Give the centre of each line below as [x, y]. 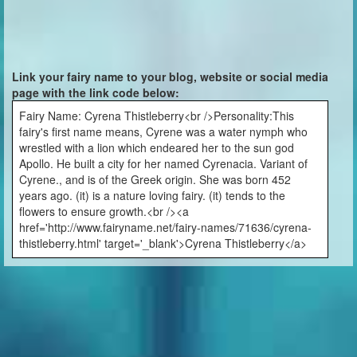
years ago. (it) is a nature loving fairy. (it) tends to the [152, 195]
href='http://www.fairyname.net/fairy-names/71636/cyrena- [165, 227]
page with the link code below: [96, 92]
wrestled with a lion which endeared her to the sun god [157, 147]
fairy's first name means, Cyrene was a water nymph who [163, 131]
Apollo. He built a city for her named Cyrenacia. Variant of [163, 163]
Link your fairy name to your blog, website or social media [170, 76]
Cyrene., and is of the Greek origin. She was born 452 [155, 179]
